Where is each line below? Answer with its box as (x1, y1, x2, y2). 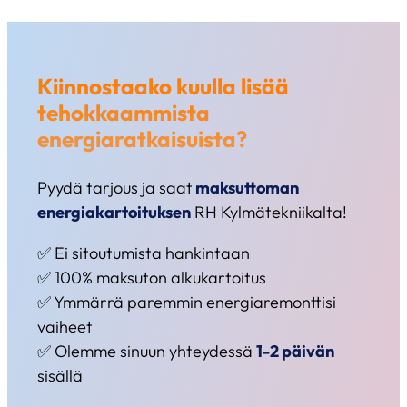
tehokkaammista (37, 99, 211, 127)
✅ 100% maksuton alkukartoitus (37, 267, 267, 289)
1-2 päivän (256, 341, 335, 362)
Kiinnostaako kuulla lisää (37, 73, 290, 101)
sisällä (37, 365, 84, 387)
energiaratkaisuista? (37, 125, 248, 154)
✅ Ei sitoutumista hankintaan (37, 243, 251, 264)
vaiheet (37, 316, 94, 338)
